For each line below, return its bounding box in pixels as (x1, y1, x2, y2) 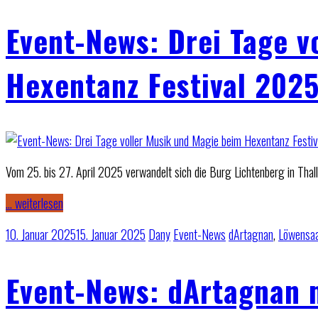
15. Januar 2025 (76, 224, 146, 243)
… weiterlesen (6, 193, 63, 212)
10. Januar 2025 (6, 224, 76, 243)
